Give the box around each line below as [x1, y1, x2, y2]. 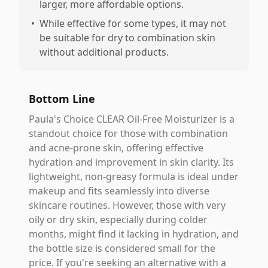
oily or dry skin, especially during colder [29, 213, 208, 226]
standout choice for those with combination [29, 127, 228, 140]
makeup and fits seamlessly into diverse [29, 184, 209, 197]
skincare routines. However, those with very [29, 199, 226, 212]
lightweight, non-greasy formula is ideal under [29, 170, 239, 183]
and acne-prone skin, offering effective [29, 141, 203, 154]
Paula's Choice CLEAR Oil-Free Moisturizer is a [29, 112, 234, 126]
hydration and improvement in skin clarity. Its [29, 156, 234, 169]
